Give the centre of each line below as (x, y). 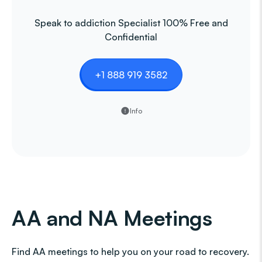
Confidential (131, 37)
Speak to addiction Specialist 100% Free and (131, 23)
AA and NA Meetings (112, 218)
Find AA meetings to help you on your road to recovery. (130, 251)
